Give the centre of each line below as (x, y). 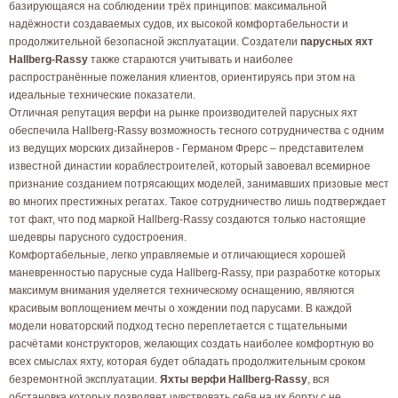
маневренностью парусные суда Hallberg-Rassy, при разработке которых (195, 273)
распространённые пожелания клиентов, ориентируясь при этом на (182, 77)
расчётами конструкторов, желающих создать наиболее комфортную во (191, 344)
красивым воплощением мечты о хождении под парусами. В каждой (180, 308)
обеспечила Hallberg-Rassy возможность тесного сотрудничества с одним (196, 131)
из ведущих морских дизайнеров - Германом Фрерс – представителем (186, 148)
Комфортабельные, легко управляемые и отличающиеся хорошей (177, 255)
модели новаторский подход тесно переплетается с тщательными (178, 326)
